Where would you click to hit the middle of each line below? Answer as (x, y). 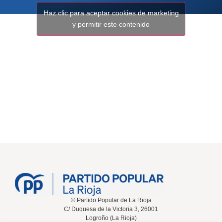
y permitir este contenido (111, 24)
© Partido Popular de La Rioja (111, 200)
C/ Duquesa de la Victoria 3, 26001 (111, 209)
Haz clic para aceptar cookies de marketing (111, 13)
